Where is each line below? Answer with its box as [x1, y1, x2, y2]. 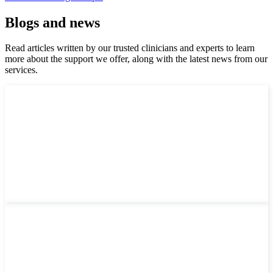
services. [5, 65, 38, 76]
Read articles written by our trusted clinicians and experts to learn [5, 43, 255, 54]
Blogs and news [5, 14, 100, 30]
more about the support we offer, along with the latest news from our [5, 54, 268, 65]
